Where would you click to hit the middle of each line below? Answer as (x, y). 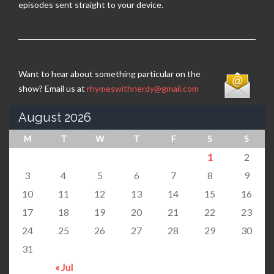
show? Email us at (53, 89)
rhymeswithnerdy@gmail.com (143, 89)
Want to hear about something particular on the (109, 74)
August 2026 (55, 118)
